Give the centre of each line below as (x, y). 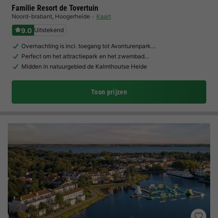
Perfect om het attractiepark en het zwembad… (85, 56)
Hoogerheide (73, 16)
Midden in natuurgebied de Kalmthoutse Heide (84, 66)
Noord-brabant (32, 16)
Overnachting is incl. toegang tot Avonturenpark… (89, 46)
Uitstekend (49, 30)
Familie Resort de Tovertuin (55, 8)
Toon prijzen (109, 92)
